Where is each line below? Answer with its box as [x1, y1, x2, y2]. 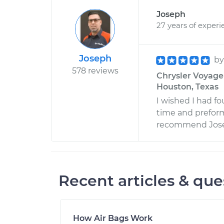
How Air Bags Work [73, 213, 152, 223]
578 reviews [71, 66, 118, 75]
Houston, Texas [156, 82, 218, 91]
